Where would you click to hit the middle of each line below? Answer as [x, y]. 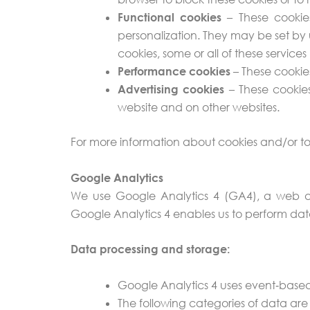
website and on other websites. [199, 108]
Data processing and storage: [150, 249]
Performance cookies [174, 72]
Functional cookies [170, 18]
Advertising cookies [171, 90]
